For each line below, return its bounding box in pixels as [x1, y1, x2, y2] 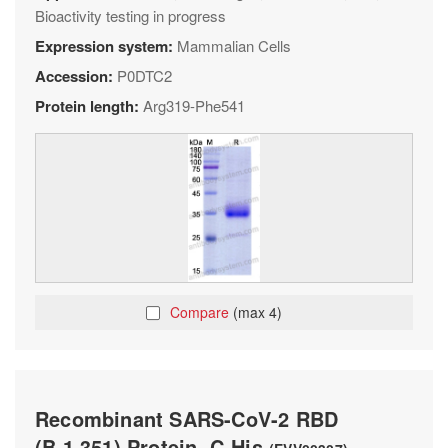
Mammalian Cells [177, 35, 291, 56]
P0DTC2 [117, 65, 172, 86]
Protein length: [35, 95, 143, 117]
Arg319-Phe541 [143, 95, 245, 116]
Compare [170, 302, 233, 322]
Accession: [35, 65, 117, 87]
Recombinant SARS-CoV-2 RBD [35, 404, 339, 433]
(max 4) [233, 302, 282, 322]
